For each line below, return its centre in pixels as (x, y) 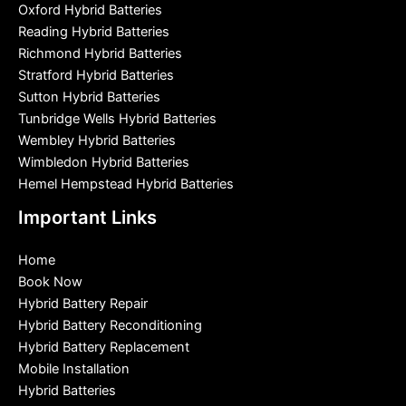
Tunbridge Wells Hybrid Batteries (117, 118)
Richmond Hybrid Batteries (100, 53)
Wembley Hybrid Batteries (97, 140)
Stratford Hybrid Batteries (96, 75)
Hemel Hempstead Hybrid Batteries (126, 184)
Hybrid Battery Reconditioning (110, 325)
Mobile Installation (74, 368)
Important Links (87, 217)
